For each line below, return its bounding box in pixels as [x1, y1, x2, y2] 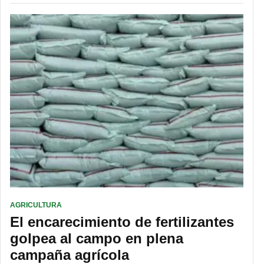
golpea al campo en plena [10, 230, 183, 247]
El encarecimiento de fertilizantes [10, 214, 234, 230]
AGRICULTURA [10, 201, 62, 210]
